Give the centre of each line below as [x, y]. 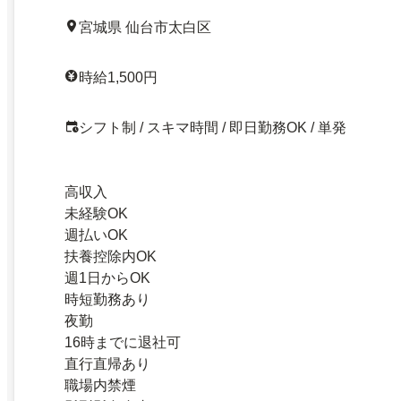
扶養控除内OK [111, 257]
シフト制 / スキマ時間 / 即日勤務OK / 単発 [213, 128]
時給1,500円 [118, 78]
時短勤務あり [107, 300]
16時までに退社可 [123, 343]
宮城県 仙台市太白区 [145, 28]
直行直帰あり [107, 364]
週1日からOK [107, 278]
